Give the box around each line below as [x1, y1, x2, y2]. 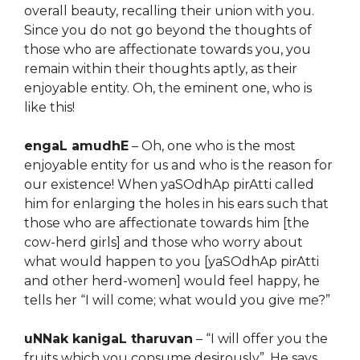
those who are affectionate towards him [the [24, 215, 309, 231]
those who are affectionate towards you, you [24, 42, 311, 57]
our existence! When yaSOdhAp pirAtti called [24, 177, 314, 192]
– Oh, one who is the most [129, 138, 296, 153]
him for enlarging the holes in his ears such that [24, 196, 329, 211]
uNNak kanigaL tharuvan [24, 331, 193, 346]
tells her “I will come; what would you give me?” [24, 292, 330, 308]
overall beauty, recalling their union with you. [24, 3, 314, 18]
